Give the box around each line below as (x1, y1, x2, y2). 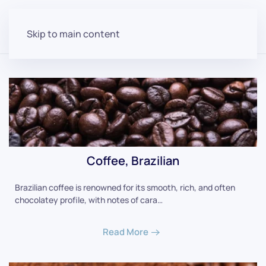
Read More (103, 225, 148, 238)
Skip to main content (27, 27, 120, 40)
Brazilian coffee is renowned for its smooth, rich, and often (15, 182, 235, 194)
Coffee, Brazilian (87, 153, 179, 169)
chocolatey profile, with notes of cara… (15, 194, 163, 206)
